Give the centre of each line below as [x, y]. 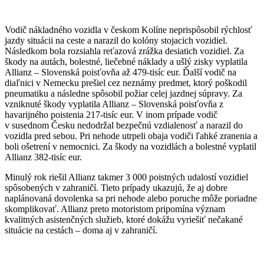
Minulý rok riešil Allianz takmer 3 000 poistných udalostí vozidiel [126, 177]
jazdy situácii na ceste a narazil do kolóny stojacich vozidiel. [116, 40]
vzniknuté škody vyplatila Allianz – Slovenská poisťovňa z [114, 104]
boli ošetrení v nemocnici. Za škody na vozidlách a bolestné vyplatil [131, 146]
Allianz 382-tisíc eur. [43, 157]
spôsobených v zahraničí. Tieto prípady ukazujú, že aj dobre [116, 187]
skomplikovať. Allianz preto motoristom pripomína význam [115, 209]
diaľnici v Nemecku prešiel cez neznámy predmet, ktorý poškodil [126, 82]
